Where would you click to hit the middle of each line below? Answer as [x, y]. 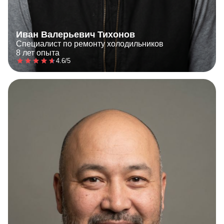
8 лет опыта [38, 53]
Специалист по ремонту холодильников [90, 44]
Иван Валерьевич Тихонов [75, 35]
